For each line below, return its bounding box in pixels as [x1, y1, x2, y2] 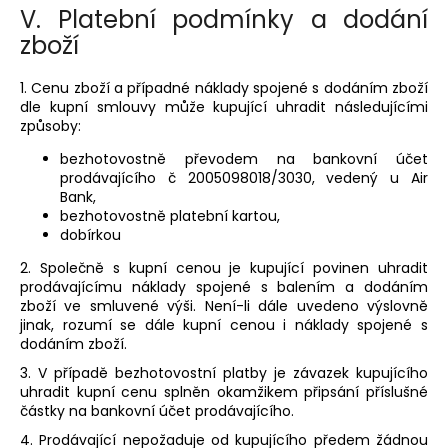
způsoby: [20, 115, 81, 136]
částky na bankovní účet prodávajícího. [20, 400, 294, 421]
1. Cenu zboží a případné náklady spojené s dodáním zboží [20, 77, 428, 98]
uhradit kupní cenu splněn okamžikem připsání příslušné [20, 381, 428, 402]
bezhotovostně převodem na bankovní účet [60, 148, 428, 169]
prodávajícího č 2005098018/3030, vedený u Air [60, 167, 428, 188]
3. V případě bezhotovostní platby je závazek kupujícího [20, 362, 428, 383]
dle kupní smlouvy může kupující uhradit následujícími [20, 96, 428, 117]
